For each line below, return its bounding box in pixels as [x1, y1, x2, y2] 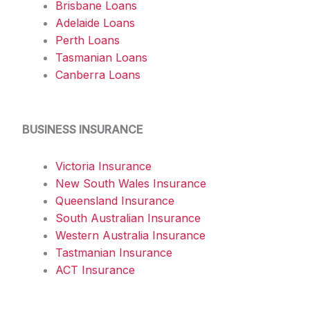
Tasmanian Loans [55, 50, 147, 64]
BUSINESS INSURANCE [22, 122, 143, 136]
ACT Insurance [55, 262, 135, 277]
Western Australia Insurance [55, 228, 206, 242]
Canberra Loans [55, 67, 140, 82]
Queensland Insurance [55, 193, 174, 208]
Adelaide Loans [55, 15, 135, 30]
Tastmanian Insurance [55, 245, 172, 259]
